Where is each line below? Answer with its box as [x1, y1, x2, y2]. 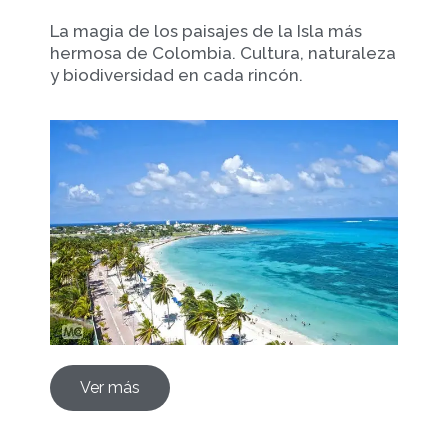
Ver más [80, 377, 140, 397]
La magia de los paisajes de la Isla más [50, 20, 362, 41]
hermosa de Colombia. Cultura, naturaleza [50, 42, 396, 63]
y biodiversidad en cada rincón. [50, 64, 307, 85]
